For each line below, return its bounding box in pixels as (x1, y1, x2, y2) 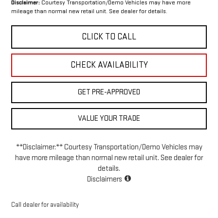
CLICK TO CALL (82, 32, 136, 42)
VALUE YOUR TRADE (78, 114, 140, 124)
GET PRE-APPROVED (78, 88, 140, 97)
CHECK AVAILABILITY (70, 60, 148, 71)
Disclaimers (87, 175, 122, 184)
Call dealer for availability (11, 201, 79, 209)
